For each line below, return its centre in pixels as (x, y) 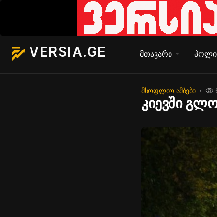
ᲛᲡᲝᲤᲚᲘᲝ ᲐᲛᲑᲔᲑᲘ (169, 90)
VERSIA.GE (68, 52)
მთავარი (156, 54)
